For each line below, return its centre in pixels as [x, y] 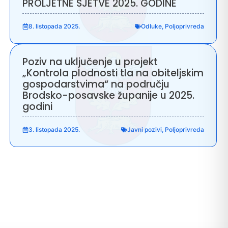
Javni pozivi [144, 129]
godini [38, 106]
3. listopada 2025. [54, 129]
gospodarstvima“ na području [96, 84]
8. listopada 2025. [54, 26]
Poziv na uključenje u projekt [90, 62]
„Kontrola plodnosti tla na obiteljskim [113, 73]
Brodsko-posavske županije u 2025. [109, 95]
